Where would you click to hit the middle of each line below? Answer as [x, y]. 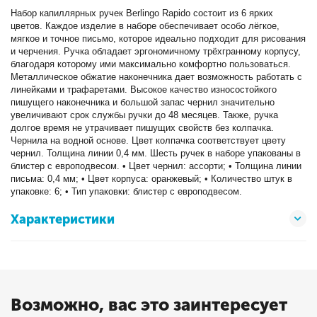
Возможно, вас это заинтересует [149, 305]
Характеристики [63, 219]
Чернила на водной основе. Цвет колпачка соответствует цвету [149, 140]
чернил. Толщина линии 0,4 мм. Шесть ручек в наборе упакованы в [156, 153]
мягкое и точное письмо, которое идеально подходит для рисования [158, 39]
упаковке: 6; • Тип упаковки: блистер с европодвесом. [127, 191]
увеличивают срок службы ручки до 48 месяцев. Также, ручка [145, 115]
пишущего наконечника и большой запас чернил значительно [143, 102]
